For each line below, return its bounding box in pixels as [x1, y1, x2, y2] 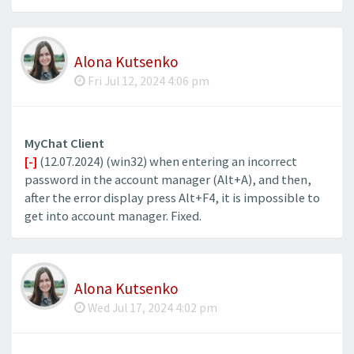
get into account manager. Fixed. [24, 208, 201, 225]
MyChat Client [24, 135, 104, 153]
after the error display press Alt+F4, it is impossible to [24, 190, 320, 207]
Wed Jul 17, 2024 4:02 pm [85, 299, 217, 315]
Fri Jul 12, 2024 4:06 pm [85, 73, 209, 89]
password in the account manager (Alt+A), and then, [24, 171, 311, 189]
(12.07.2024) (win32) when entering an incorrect [37, 153, 297, 171]
